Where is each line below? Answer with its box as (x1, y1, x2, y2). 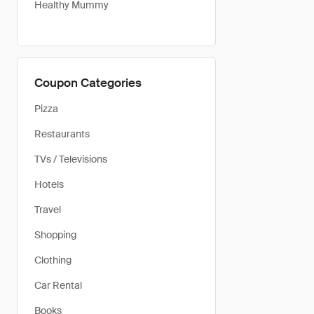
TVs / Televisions (34, 153, 107, 165)
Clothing (34, 254, 71, 266)
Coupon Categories (34, 75, 142, 90)
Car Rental (34, 279, 82, 292)
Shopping (34, 228, 76, 241)
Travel (34, 203, 61, 216)
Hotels (34, 178, 64, 191)
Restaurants (34, 128, 90, 140)
